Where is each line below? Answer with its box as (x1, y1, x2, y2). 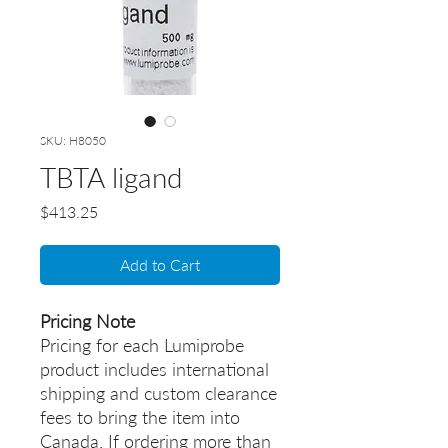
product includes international (40, 358, 269, 381)
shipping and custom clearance (40, 382, 277, 405)
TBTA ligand (40, 160, 182, 195)
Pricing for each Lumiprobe (40, 334, 244, 357)
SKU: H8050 (40, 133, 106, 149)
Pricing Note (40, 310, 135, 333)
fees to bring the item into (40, 406, 240, 429)
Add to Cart (120, 255, 200, 275)
